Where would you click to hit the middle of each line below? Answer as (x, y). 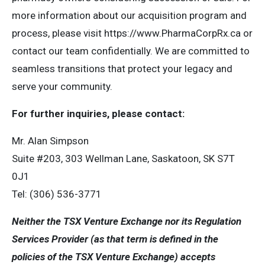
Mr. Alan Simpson (50, 141)
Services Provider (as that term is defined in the (115, 239)
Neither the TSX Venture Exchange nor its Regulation (127, 221)
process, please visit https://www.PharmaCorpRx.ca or (132, 33)
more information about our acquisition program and (129, 15)
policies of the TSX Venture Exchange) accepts (114, 257)
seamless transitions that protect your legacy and (122, 69)
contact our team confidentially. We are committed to (131, 51)
